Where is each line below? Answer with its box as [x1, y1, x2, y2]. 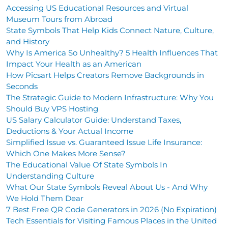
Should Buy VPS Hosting [6, 103, 98, 113]
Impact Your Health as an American [6, 59, 141, 69]
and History [6, 36, 49, 46]
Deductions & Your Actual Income [6, 126, 133, 136]
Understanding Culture [6, 170, 94, 181]
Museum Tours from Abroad [6, 14, 112, 24]
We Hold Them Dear [6, 193, 83, 203]
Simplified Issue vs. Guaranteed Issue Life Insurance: [6, 137, 202, 147]
